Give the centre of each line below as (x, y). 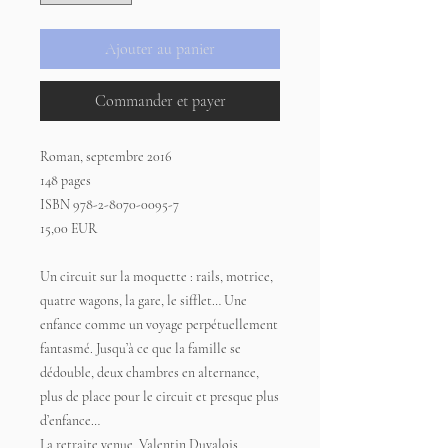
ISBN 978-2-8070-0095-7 (109, 204)
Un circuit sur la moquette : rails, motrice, (156, 276)
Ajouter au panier (160, 49)
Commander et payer (160, 101)
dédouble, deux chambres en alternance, (149, 372)
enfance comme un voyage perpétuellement (159, 324)
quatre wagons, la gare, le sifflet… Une (143, 300)
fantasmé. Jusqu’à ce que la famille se (140, 348)
